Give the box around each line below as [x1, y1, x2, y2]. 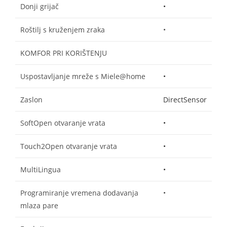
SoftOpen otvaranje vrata [20, 118, 105, 128]
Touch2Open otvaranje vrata [20, 141, 117, 151]
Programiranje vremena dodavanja [20, 187, 138, 198]
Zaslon [20, 94, 43, 104]
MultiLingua [20, 164, 61, 174]
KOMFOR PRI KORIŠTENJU [20, 48, 107, 58]
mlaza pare [20, 200, 58, 210]
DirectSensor [163, 94, 207, 104]
